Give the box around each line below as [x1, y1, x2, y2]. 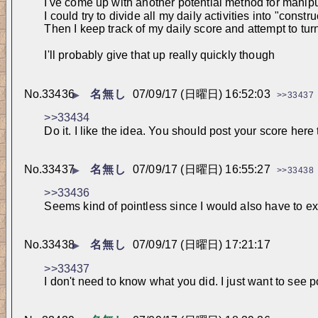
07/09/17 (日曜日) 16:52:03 [133, 87, 270, 100]
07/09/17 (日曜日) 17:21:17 [133, 238, 270, 251]
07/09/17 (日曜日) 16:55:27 [133, 163, 270, 176]
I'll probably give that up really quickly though [44, 49, 275, 62]
